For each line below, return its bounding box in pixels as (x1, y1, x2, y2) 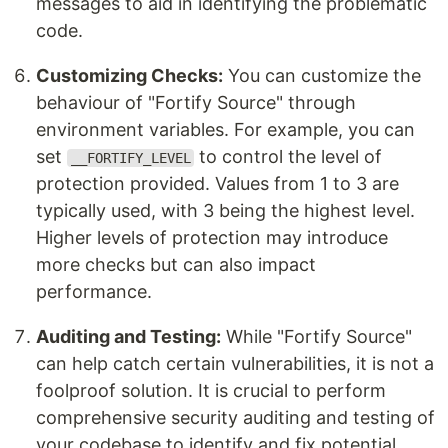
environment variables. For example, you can (36, 119, 415, 140)
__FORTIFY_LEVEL (70, 150, 191, 166)
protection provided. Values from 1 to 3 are (36, 173, 399, 194)
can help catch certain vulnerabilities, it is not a (36, 353, 434, 374)
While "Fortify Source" (221, 326, 412, 347)
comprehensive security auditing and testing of (36, 407, 435, 428)
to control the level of (194, 146, 383, 167)
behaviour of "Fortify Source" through (36, 92, 356, 113)
